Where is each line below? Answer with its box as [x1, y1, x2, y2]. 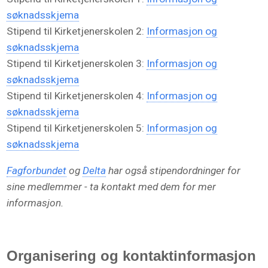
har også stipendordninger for [106, 165, 241, 177]
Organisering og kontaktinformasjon [7, 248, 261, 264]
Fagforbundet [7, 165, 67, 177]
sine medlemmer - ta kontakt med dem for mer [7, 181, 217, 193]
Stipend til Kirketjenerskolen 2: [7, 25, 147, 38]
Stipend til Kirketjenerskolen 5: [7, 122, 147, 135]
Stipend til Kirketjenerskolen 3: [7, 57, 147, 70]
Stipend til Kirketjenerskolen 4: [7, 90, 147, 102]
